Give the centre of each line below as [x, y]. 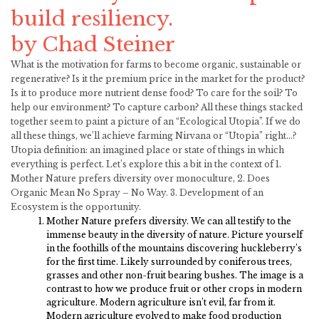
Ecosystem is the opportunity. [76, 207]
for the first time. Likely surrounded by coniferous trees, [169, 262]
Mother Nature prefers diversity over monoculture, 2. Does [140, 178]
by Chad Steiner [93, 45]
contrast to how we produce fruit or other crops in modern [174, 289]
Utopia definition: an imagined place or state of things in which [147, 150]
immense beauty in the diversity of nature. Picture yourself [174, 235]
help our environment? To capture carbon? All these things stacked [157, 107]
